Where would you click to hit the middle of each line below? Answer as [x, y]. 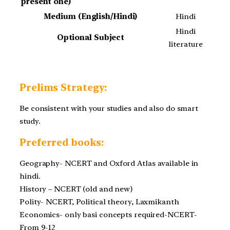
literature [186, 44]
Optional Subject [91, 37]
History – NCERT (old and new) [76, 189]
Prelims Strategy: [63, 87]
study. [32, 121]
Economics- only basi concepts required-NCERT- [108, 214]
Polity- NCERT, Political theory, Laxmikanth [99, 202]
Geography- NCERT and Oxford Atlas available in [109, 163]
